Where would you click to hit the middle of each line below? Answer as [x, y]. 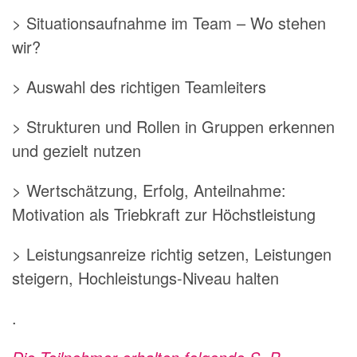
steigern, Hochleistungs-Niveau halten [145, 277]
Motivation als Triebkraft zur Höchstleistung [164, 214]
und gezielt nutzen [76, 150]
